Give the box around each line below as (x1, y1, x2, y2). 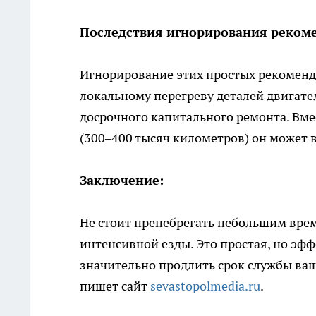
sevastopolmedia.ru (150, 278, 260, 295)
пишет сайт (80, 278, 150, 295)
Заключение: (80, 172, 164, 189)
